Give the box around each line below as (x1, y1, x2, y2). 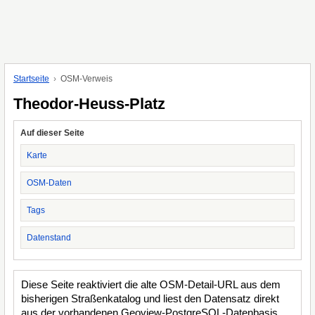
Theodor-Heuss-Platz (13, 95, 165, 112)
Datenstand (27, 233, 71, 243)
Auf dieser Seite (20, 128, 84, 138)
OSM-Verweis (60, 74, 112, 84)
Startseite (13, 74, 49, 84)
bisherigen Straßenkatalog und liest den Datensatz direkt (21, 292, 279, 304)
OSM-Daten (27, 178, 72, 188)
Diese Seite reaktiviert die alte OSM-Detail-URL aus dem (21, 278, 281, 290)
